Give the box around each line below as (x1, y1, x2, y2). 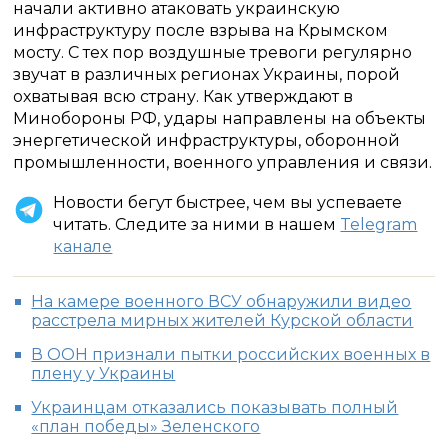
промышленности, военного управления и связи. (13, 153, 433, 172)
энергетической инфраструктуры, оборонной (13, 131, 401, 150)
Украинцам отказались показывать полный (31, 398, 399, 417)
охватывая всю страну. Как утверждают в (13, 87, 354, 106)
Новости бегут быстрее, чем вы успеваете (53, 193, 403, 212)
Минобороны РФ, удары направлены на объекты (13, 109, 427, 128)
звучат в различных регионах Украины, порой (13, 65, 401, 84)
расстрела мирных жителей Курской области (31, 311, 414, 330)
